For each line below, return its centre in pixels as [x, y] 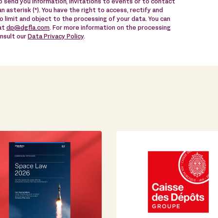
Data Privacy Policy [56, 37]
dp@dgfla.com [28, 28]
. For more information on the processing [110, 28]
